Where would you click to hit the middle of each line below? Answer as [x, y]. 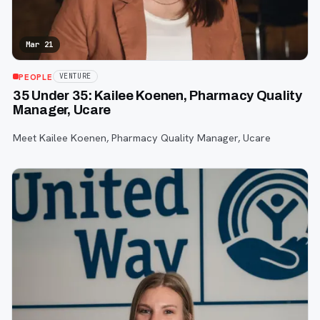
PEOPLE [36, 76]
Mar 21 [40, 45]
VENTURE [75, 76]
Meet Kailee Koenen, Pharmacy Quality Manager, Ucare [142, 137]
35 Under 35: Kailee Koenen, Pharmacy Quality [157, 96]
